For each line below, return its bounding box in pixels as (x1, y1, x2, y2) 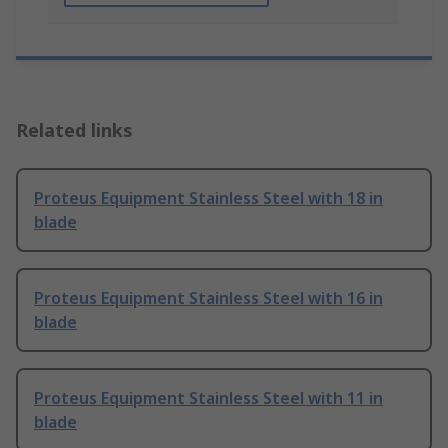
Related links (16, 118, 133, 143)
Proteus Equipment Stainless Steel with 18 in (34, 187, 383, 210)
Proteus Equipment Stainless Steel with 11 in (34, 387, 383, 410)
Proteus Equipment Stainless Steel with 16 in (34, 287, 383, 310)
